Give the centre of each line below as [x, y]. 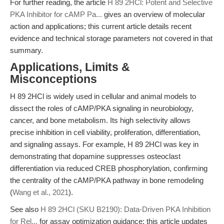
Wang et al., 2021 [40, 192]
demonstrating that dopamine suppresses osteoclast [95, 156]
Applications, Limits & [70, 67]
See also [25, 209]
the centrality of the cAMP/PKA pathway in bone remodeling [107, 180]
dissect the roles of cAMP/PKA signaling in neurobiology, [102, 108]
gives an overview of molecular [153, 14]
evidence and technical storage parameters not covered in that [111, 38]
